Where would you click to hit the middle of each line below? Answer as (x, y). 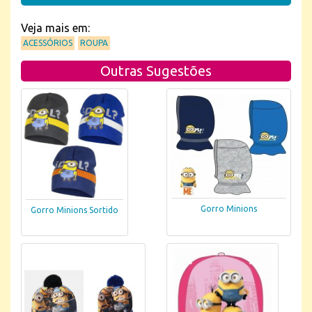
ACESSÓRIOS (48, 43)
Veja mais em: (55, 28)
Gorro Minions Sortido (74, 210)
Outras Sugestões (156, 71)
